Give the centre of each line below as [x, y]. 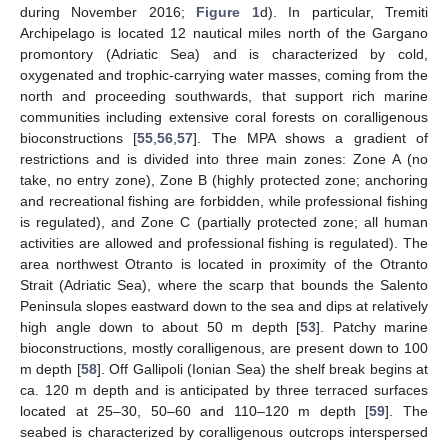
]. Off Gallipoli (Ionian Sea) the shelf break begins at [262, 368]
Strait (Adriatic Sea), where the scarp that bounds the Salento [224, 284]
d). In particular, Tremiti [344, 11]
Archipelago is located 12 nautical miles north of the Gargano [224, 32]
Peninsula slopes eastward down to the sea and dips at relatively [224, 305]
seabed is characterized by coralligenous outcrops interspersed [224, 431]
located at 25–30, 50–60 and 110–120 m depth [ [195, 410]
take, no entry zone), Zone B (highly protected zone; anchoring [224, 179]
